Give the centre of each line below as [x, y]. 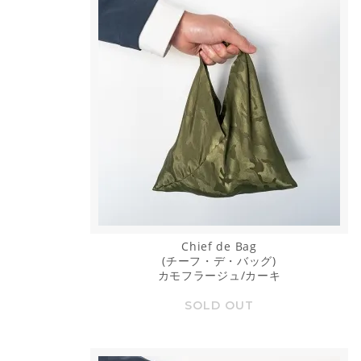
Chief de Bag [219, 247]
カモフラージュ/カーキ [219, 276]
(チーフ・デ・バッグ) [219, 261]
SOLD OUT [219, 306]
